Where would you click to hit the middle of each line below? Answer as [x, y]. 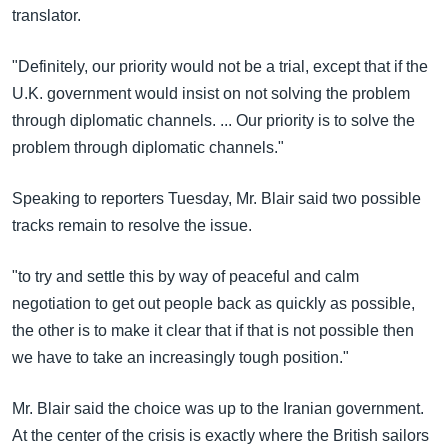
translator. [46, 15]
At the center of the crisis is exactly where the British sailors [220, 435]
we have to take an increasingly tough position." [180, 357]
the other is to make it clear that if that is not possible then [213, 330]
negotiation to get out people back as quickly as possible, [213, 303]
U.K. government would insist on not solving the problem [211, 93]
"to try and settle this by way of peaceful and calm [185, 276]
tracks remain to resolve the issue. [132, 225]
